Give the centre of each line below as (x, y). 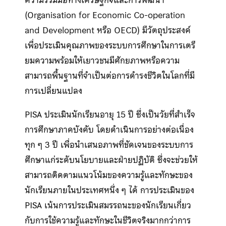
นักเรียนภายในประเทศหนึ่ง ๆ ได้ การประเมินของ (109, 190)
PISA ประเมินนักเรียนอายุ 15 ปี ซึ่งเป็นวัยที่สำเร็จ (110, 115)
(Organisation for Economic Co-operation (105, 15)
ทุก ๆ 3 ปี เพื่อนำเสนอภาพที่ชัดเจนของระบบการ (109, 145)
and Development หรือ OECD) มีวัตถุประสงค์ (107, 31)
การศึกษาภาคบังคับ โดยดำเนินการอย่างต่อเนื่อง (109, 130)
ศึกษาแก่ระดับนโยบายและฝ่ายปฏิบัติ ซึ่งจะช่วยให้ (111, 160)
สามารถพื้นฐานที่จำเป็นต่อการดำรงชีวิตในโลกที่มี (109, 76)
